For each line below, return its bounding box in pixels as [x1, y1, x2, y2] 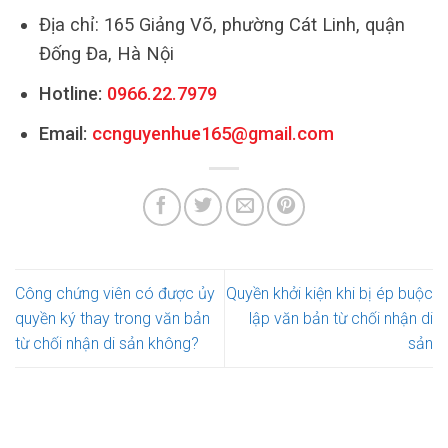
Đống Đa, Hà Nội [38, 43, 174, 65]
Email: [38, 123, 92, 145]
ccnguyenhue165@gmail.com [91, 123, 334, 145]
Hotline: [38, 83, 102, 105]
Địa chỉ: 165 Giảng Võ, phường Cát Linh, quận [38, 14, 405, 36]
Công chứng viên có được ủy [15, 284, 215, 304]
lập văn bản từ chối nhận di [249, 309, 433, 329]
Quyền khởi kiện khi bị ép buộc [226, 284, 433, 304]
